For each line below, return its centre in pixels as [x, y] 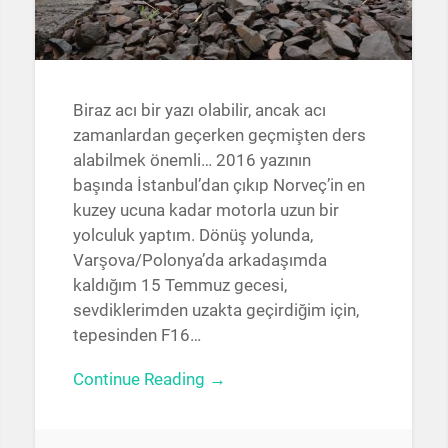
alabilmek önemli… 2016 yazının [191, 159]
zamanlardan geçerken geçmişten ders [219, 134]
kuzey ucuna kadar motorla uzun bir [205, 209]
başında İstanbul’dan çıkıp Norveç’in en [218, 184]
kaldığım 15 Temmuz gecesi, [179, 284]
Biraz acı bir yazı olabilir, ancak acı [199, 109]
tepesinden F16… [136, 334]
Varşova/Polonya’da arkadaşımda [199, 259]
